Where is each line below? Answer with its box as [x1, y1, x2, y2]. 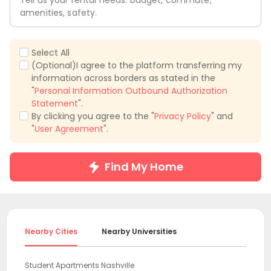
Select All [31, 47, 70, 59]
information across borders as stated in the [31, 72, 215, 85]
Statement [31, 97, 78, 110]
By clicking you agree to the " [31, 110, 154, 123]
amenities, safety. [20, 7, 97, 19]
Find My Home [105, 159, 184, 175]
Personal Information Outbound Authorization [34, 85, 227, 97]
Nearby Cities [25, 226, 77, 237]
